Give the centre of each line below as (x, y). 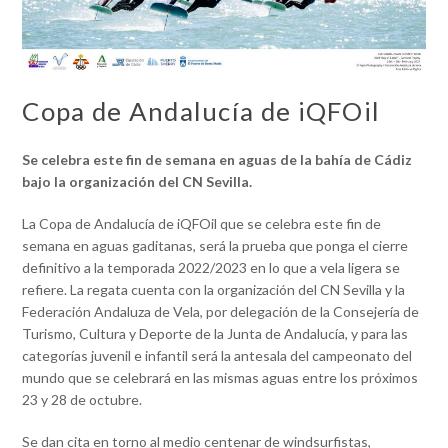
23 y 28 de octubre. (82, 399)
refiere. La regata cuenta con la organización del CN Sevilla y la (214, 289)
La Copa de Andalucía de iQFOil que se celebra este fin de (202, 223)
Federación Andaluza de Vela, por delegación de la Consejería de (221, 311)
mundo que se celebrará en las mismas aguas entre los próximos (220, 377)
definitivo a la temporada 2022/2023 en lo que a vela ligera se (211, 267)
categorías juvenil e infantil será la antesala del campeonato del (217, 355)
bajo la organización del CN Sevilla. (137, 181)
